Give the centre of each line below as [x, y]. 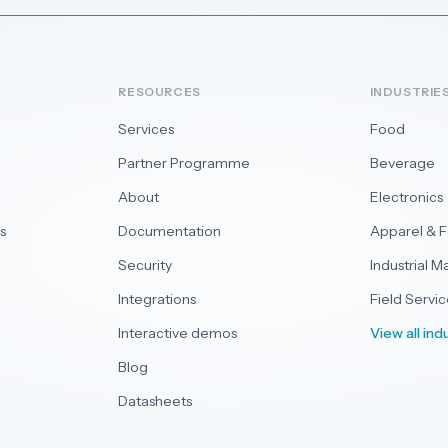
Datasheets [155, 401]
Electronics [406, 197]
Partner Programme [184, 163]
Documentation [170, 231]
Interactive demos [178, 333]
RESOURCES [159, 91]
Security [145, 265]
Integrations [157, 299]
